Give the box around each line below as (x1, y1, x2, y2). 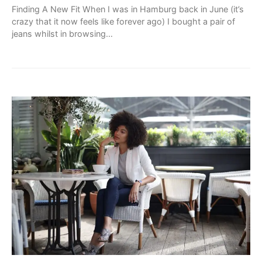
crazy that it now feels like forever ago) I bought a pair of (12, 16, 235, 26)
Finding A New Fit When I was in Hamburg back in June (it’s (12, 4, 244, 14)
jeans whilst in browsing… (12, 28, 113, 39)
